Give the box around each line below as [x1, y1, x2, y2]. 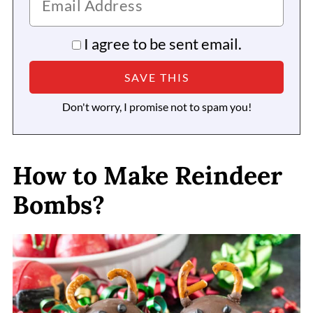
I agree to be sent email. [83, 34, 242, 54]
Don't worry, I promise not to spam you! [61, 100, 252, 114]
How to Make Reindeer [12, 159, 282, 192]
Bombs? [12, 189, 105, 221]
